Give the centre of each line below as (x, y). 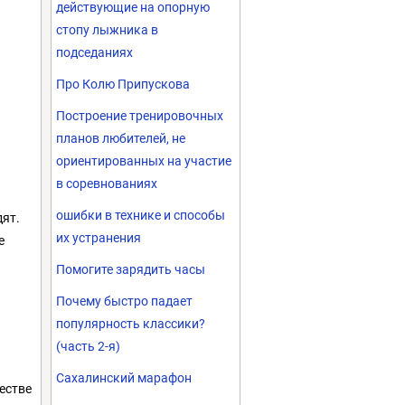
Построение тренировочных (140, 116)
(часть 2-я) (88, 346)
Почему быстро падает (124, 301)
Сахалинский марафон (124, 378)
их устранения (99, 238)
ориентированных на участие (144, 161)
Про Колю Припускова (123, 84)
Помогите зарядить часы (131, 269)
